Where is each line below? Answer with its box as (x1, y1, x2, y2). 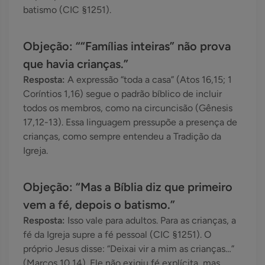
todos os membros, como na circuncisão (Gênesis (23, 102, 232, 114)
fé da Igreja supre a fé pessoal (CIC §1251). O (23, 229, 211, 241)
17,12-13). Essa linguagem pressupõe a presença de (23, 117, 237, 128)
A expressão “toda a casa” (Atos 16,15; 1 (67, 74, 232, 86)
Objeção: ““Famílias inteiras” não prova (23, 39, 231, 54)
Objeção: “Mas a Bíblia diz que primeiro (23, 180, 232, 195)
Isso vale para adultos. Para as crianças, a (67, 215, 236, 227)
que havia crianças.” (23, 57, 128, 72)
